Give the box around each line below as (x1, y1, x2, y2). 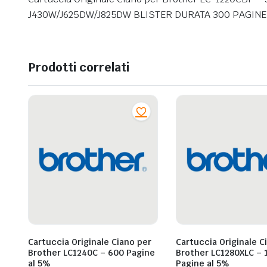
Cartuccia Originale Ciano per (28, 237, 151, 248)
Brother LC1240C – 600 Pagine (28, 247, 155, 259)
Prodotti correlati (28, 60, 129, 76)
